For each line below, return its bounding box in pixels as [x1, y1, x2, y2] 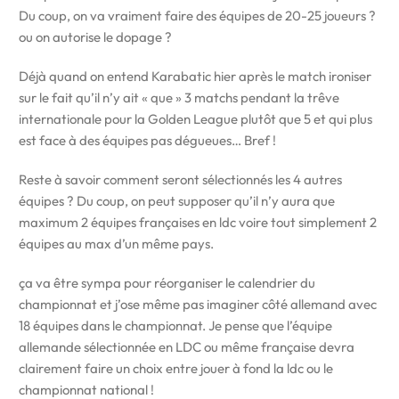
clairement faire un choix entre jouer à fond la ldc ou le [19, 360, 333, 377]
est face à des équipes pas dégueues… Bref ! [19, 132, 276, 149]
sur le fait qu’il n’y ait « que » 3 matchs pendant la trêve [19, 89, 339, 106]
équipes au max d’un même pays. [19, 235, 214, 252]
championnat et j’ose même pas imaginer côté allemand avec [19, 296, 377, 313]
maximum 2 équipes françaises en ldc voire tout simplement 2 [19, 214, 377, 231]
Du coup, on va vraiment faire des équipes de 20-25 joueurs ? [19, 7, 376, 24]
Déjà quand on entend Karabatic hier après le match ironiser [19, 68, 371, 85]
